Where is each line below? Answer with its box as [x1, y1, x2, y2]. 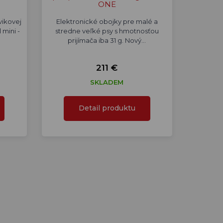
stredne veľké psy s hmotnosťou [55, 27, 159, 35]
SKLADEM [90, 78, 124, 86]
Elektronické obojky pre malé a [56, 17, 158, 25]
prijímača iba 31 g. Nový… [68, 36, 146, 44]
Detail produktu [78, 104, 135, 112]
